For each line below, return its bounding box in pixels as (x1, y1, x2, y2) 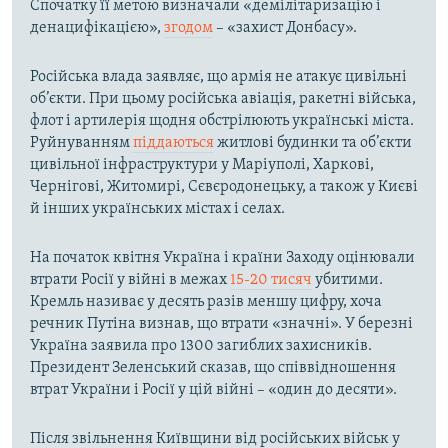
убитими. (312, 272, 383, 289)
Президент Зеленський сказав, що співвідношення (30, 360, 396, 377)
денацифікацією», (30, 20, 164, 37)
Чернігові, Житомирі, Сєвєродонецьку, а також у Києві (30, 179, 418, 196)
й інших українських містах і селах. (30, 201, 285, 218)
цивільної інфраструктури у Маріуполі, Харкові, (30, 157, 374, 174)
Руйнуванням (30, 135, 133, 152)
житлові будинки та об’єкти (214, 135, 412, 152)
